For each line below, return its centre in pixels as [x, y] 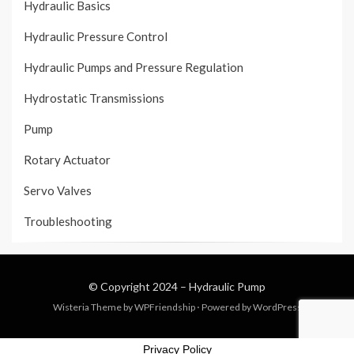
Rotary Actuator [67, 160]
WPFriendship [164, 307]
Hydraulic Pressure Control [96, 37]
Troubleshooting [68, 222]
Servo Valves [58, 191]
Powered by [226, 307]
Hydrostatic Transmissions [94, 98]
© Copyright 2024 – [139, 287]
